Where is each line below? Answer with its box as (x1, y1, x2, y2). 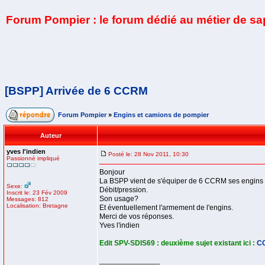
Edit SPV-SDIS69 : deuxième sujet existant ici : (99, 239, 257, 247)
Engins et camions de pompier (114, 111, 209, 118)
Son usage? (99, 195, 138, 203)
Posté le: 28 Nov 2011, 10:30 (108, 151, 189, 157)
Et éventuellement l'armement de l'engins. (99, 203, 233, 212)
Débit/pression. (99, 186, 148, 194)
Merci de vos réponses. (99, 212, 174, 221)
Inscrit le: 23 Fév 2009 (7, 189, 67, 196)
